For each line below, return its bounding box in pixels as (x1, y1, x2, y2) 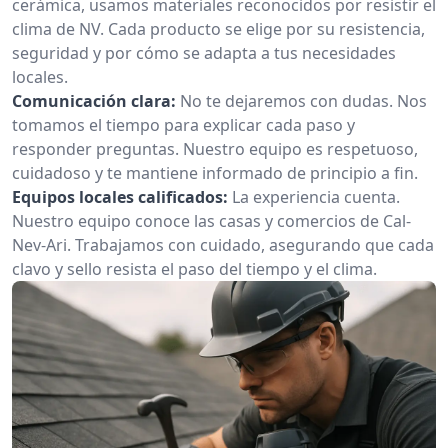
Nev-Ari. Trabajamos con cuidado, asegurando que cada (12, 234, 434, 256)
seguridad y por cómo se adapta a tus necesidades (12, 42, 396, 64)
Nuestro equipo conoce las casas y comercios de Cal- (12, 210, 411, 232)
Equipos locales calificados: (12, 186, 228, 208)
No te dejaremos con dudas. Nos (180, 90, 427, 112)
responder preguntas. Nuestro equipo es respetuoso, (12, 138, 418, 160)
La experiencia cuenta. (232, 186, 400, 208)
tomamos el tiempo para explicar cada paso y (12, 114, 355, 136)
